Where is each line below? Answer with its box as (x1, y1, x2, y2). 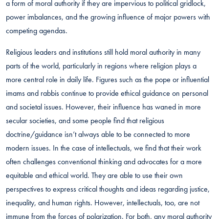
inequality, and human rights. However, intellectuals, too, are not (6, 197, 199, 208)
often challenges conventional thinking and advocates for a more (6, 156, 202, 167)
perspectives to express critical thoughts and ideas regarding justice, (6, 183, 210, 194)
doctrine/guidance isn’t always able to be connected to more (6, 129, 190, 139)
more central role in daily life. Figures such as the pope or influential (6, 74, 209, 85)
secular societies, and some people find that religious (6, 115, 164, 126)
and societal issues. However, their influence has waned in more (6, 101, 201, 112)
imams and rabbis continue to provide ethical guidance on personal (6, 88, 208, 98)
